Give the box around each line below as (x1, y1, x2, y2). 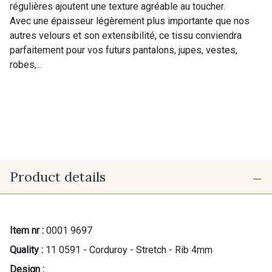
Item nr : (10, 225, 44, 237)
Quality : (10, 244, 43, 256)
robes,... (10, 58, 42, 70)
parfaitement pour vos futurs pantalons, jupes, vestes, (10, 44, 237, 56)
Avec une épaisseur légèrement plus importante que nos (10, 15, 250, 27)
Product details (10, 168, 106, 185)
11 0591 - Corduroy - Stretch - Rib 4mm (46, 244, 212, 256)
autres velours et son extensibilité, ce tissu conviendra (10, 29, 242, 41)
